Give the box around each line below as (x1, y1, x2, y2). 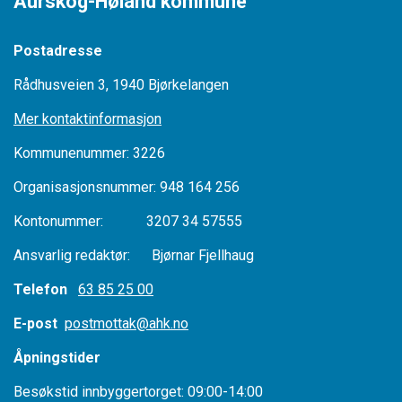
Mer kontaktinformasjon (13, 109, 162, 127)
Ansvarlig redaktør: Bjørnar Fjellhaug (13, 246, 254, 264)
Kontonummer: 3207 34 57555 (13, 212, 242, 230)
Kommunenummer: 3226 (13, 144, 165, 162)
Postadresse (13, 41, 102, 59)
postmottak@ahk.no (65, 314, 188, 332)
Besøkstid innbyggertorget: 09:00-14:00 (13, 382, 263, 400)
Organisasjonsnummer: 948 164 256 (13, 178, 240, 196)
